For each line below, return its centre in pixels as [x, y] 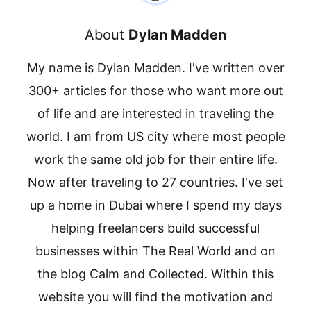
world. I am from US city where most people [155, 136]
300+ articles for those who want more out [155, 91]
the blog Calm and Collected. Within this [155, 274]
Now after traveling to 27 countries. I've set [155, 182]
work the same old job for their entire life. [155, 159]
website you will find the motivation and [155, 297]
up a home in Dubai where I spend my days [155, 205]
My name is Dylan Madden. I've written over [155, 68]
